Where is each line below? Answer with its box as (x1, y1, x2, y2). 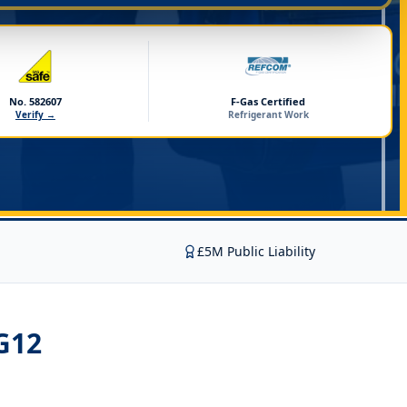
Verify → (15, 108, 55, 121)
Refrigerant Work (227, 108, 309, 121)
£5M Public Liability (197, 243, 315, 260)
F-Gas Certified (231, 94, 306, 108)
